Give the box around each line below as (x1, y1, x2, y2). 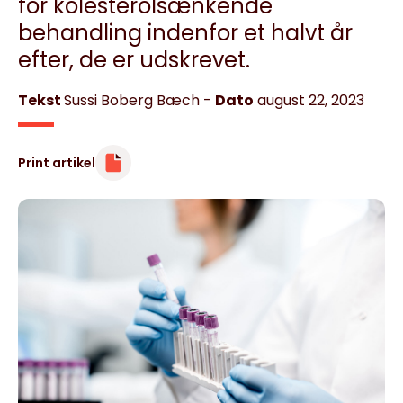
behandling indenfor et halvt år (18, 18, 353, 48)
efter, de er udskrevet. (18, 45, 250, 75)
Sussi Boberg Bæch (64, 90, 200, 111)
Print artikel (18, 154, 95, 172)
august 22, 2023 (257, 90, 364, 111)
